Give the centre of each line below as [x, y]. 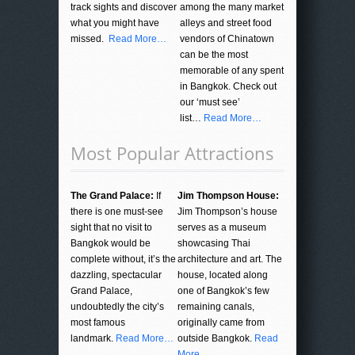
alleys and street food [226, 23]
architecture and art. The [230, 260]
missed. [90, 39]
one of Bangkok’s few [223, 291]
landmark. [93, 339]
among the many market [232, 8]
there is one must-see [117, 212]
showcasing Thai [214, 244]
